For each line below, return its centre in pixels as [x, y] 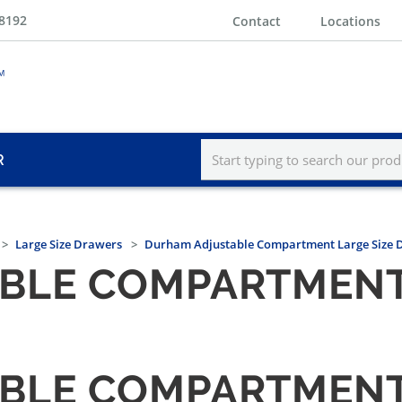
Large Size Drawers [69, 245]
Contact [257, 21]
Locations [350, 21]
